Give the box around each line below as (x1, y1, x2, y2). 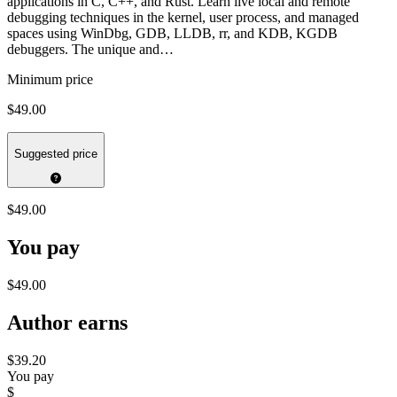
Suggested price (14, 146, 97, 160)
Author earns (7, 310, 128, 334)
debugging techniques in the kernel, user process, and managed (7, 10, 359, 26)
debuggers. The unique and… (7, 42, 174, 58)
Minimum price (7, 72, 93, 88)
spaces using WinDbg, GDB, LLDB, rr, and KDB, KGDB (7, 26, 338, 42)
